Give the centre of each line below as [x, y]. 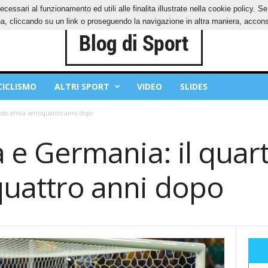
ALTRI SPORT [82, 86]
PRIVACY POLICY [45, 9]
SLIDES [194, 86]
